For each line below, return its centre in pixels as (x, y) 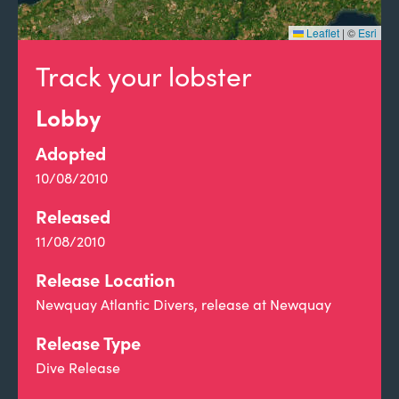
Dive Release (78, 367)
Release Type (88, 342)
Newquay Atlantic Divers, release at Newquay (183, 304)
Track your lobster (144, 76)
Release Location (106, 279)
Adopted (71, 153)
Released (73, 216)
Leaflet (322, 33)
